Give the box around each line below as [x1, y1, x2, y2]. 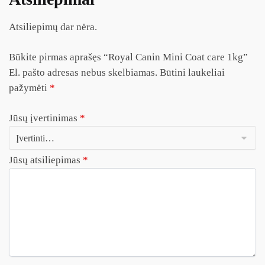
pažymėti [9, 82, 50, 93]
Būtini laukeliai [160, 66, 225, 78]
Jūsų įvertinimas [9, 112, 80, 124]
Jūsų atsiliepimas [9, 154, 83, 166]
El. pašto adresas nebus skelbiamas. [9, 66, 157, 78]
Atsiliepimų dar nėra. [9, 21, 97, 33]
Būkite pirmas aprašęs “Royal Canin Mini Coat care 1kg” [9, 51, 248, 63]
